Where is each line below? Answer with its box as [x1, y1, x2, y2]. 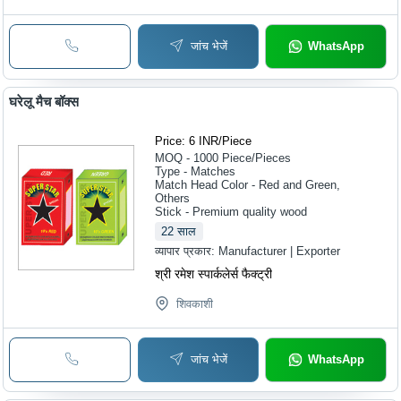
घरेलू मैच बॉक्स [9, 94, 80, 110]
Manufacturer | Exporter [218, 244, 341, 259]
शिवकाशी [176, 297, 214, 311]
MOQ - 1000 [155, 151, 219, 166]
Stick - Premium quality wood [155, 205, 308, 219]
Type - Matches [155, 165, 236, 179]
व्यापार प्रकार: [155, 244, 219, 259]
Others [155, 192, 191, 206]
